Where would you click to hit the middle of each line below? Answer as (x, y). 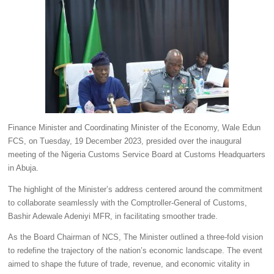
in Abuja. (23, 168)
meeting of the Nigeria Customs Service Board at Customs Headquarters (136, 154)
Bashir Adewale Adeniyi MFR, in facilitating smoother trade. (113, 216)
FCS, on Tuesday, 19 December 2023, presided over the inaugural (124, 141)
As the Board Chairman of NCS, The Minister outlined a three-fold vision (135, 238)
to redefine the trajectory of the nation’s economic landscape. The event (135, 251)
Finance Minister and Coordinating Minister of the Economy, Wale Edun (134, 128)
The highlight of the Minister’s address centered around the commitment (135, 189)
